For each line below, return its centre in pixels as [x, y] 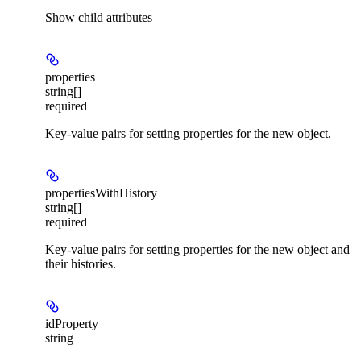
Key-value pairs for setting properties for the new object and [197, 249]
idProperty [72, 323]
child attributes [115, 17]
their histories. [81, 263]
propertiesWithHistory [101, 193]
